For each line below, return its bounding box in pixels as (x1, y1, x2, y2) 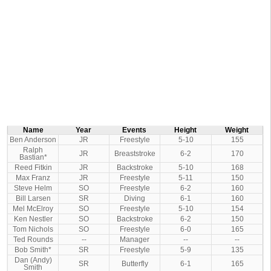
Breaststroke (114, 150, 155, 158)
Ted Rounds (13, 236, 53, 244)
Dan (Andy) (14, 256, 52, 264)
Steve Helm (14, 184, 52, 192)
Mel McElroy (13, 205, 53, 213)
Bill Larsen (15, 195, 51, 203)
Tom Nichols (13, 226, 53, 233)
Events (122, 126, 146, 134)
